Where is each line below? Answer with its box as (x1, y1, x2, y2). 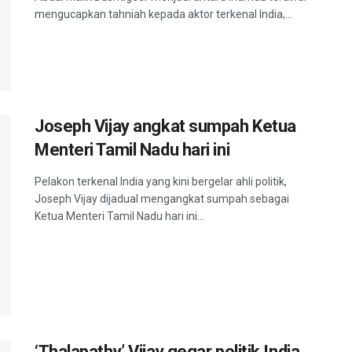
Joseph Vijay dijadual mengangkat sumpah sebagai (35, 192, 289, 205)
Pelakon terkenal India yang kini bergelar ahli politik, (35, 174, 287, 188)
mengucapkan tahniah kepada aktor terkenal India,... (35, 7, 292, 20)
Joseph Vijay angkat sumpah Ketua (35, 115, 296, 136)
